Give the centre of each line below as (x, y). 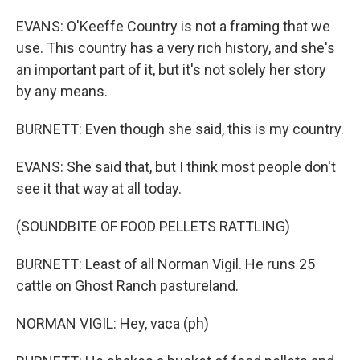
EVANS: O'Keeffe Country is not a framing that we (173, 26)
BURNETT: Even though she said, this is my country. (180, 129)
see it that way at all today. (99, 188)
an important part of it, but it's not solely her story (171, 70)
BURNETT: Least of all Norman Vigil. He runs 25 (166, 264)
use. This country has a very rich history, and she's (176, 48)
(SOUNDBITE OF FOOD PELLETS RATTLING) (153, 226)
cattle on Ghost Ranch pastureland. (127, 286)
